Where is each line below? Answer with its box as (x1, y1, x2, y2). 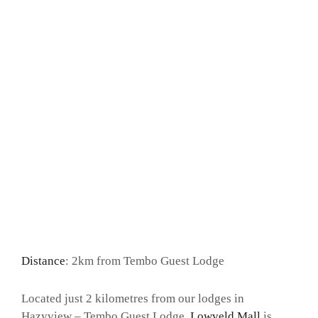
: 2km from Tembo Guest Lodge (65, 254, 224, 268)
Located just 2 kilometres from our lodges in (21, 291, 244, 305)
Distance (21, 254, 65, 268)
